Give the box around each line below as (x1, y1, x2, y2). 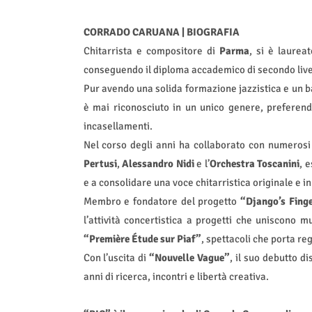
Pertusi (83, 157, 117, 171)
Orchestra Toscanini (209, 157, 300, 171)
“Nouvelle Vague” (149, 251, 231, 265)
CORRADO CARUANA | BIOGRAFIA (83, 26, 240, 39)
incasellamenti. (83, 120, 153, 133)
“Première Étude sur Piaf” (83, 233, 201, 246)
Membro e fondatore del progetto (83, 195, 240, 208)
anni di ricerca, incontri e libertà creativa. (83, 270, 269, 283)
